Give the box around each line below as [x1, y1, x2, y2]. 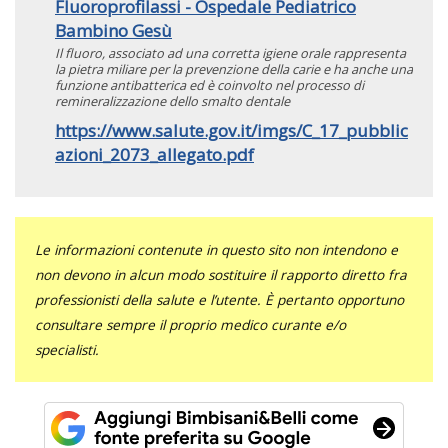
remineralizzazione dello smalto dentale [55, 91, 290, 110]
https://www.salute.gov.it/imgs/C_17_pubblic [55, 118, 408, 142]
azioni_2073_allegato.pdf [55, 142, 254, 166]
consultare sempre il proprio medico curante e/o [35, 314, 346, 334]
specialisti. [35, 339, 99, 359]
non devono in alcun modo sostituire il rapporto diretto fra [35, 264, 407, 284]
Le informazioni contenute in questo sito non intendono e [35, 239, 398, 259]
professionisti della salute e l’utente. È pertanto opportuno [35, 289, 404, 309]
